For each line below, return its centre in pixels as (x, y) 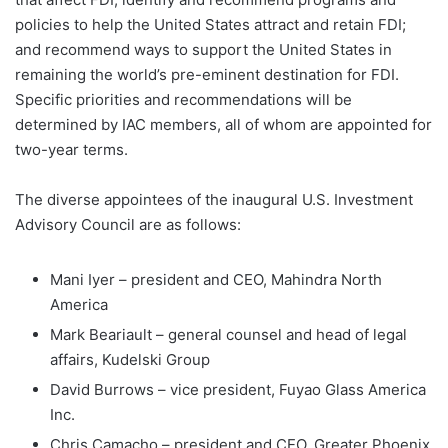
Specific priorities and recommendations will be (183, 100)
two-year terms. (71, 150)
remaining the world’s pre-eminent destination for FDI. (207, 75)
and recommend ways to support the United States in (203, 50)
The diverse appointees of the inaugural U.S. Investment (214, 200)
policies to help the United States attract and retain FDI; (210, 25)
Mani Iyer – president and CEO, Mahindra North (216, 280)
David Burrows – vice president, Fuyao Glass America (238, 390)
